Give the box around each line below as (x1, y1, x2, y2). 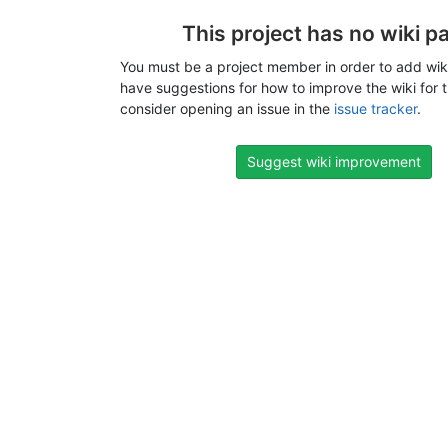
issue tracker (334, 99, 417, 117)
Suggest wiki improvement (247, 152, 421, 170)
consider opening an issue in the (120, 99, 334, 117)
